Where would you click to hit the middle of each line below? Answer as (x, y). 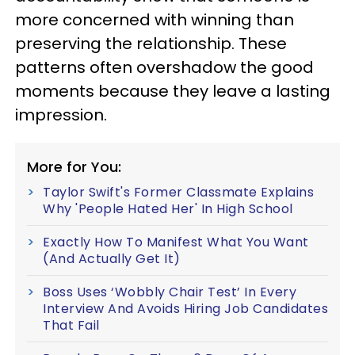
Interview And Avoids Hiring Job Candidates (185, 309)
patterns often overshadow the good (164, 67)
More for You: (74, 167)
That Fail (71, 325)
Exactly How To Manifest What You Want (176, 242)
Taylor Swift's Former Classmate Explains (178, 192)
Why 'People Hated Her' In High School (168, 209)
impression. (61, 115)
